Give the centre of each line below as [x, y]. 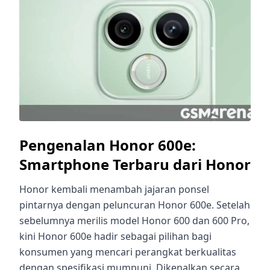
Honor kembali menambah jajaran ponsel [114, 189]
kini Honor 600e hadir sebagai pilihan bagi [115, 236]
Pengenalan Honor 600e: [108, 145]
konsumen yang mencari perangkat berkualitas [128, 252]
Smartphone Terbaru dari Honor [135, 164]
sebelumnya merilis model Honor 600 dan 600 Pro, [134, 220]
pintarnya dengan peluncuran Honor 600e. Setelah [135, 205]
